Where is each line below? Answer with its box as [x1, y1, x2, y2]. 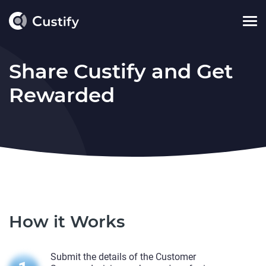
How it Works [9, 211, 125, 232]
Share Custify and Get [9, 59, 233, 84]
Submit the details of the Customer [50, 251, 196, 262]
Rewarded [9, 83, 115, 107]
